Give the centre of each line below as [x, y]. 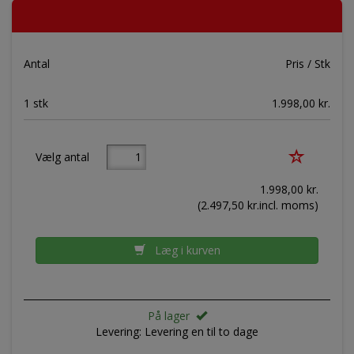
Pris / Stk [308, 64]
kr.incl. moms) [281, 205]
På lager [171, 316]
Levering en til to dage [200, 332]
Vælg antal [71, 157]
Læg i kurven [183, 250]
